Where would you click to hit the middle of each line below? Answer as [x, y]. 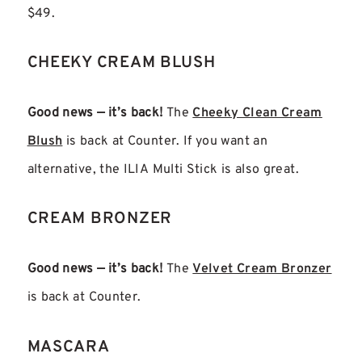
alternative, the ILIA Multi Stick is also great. [163, 169]
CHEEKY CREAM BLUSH [121, 63]
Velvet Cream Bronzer [262, 269]
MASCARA [68, 347]
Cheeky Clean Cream [257, 113]
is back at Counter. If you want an [165, 141]
